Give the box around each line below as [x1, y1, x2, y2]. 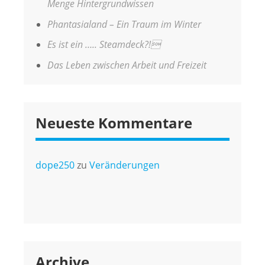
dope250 [35, 159, 75, 172]
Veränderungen [89, 159, 160, 172]
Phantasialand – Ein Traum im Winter [47, 17, 201, 31]
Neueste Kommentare [35, 113, 192, 133]
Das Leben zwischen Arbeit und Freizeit [47, 59, 206, 72]
